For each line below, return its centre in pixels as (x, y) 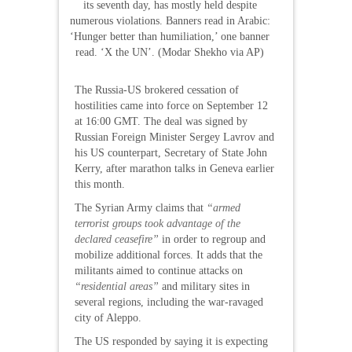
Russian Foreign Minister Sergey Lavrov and (174, 137)
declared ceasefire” (117, 239)
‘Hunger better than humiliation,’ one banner (170, 37)
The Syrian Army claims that (141, 208)
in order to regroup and (212, 239)
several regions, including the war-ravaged (169, 302)
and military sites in (204, 286)
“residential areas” (117, 286)
